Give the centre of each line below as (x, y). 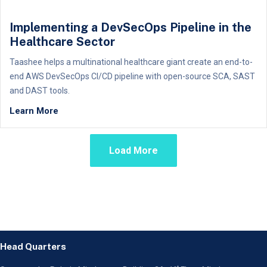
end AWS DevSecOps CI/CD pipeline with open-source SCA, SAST (132, 76)
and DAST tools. (40, 91)
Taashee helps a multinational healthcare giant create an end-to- (131, 62)
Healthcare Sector (62, 42)
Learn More (34, 111)
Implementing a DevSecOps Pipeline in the (131, 27)
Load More (133, 150)
